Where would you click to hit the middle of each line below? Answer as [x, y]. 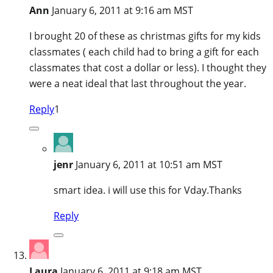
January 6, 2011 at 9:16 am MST [122, 10]
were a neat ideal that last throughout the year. [138, 83]
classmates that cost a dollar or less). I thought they [148, 67]
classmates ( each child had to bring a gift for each [144, 51]
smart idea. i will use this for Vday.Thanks [148, 190]
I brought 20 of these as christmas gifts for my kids [145, 36]
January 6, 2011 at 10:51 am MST [149, 164]
